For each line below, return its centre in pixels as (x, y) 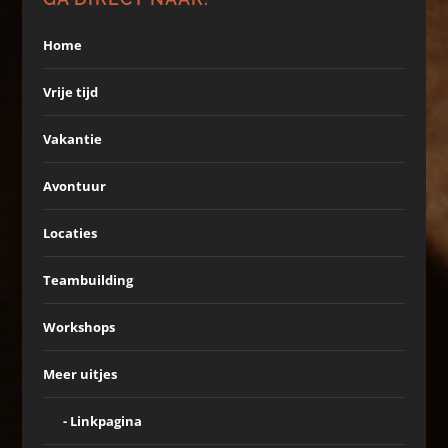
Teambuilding (87, 280)
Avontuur (74, 186)
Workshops (78, 327)
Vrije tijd (70, 92)
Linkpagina (105, 421)
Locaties (69, 233)
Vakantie (72, 139)
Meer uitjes (79, 374)
